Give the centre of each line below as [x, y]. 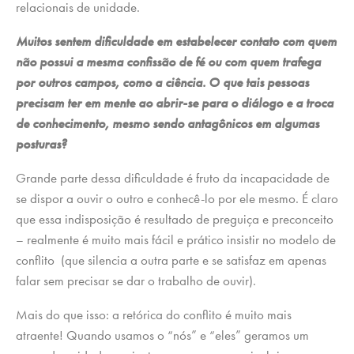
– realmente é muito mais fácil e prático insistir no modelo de [176, 239]
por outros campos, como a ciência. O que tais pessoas [162, 82]
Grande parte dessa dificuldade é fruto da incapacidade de [173, 177]
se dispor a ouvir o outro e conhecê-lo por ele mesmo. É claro [177, 198]
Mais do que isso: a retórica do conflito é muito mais [154, 314]
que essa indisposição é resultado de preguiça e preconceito [175, 218]
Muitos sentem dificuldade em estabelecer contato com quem [176, 41]
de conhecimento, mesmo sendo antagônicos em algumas [168, 123]
